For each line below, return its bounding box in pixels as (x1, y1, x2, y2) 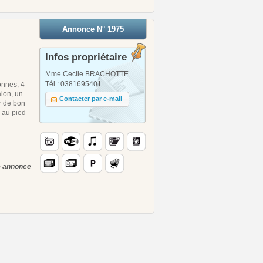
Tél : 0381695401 (45, 79, 102, 88)
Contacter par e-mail (59, 95, 123, 103)
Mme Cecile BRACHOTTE (45, 69, 129, 78)
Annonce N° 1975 (62, 24, 124, 33)
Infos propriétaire (45, 51, 127, 63)
